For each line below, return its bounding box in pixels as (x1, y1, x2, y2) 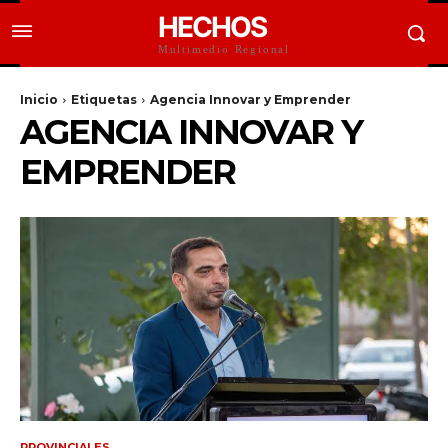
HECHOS (157, 10, 266, 44)
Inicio (20, 92, 58, 107)
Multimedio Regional (157, 43, 291, 55)
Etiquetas (71, 92, 137, 107)
